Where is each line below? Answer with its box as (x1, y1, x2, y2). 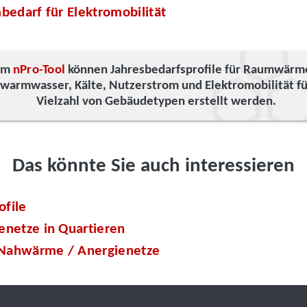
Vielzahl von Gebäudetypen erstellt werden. (36, 95, 276, 108)
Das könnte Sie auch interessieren (12, 156, 295, 177)
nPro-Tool (12, 63, 66, 77)
